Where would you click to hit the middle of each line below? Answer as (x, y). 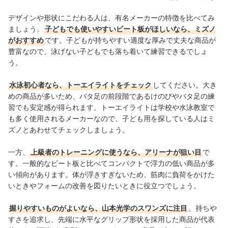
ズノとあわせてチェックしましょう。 (69, 129)
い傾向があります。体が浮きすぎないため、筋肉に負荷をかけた (111, 174)
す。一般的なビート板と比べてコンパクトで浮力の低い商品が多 (111, 163)
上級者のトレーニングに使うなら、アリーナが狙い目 (116, 152)
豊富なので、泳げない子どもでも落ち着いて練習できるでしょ (108, 51)
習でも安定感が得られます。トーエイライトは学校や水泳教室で (111, 107)
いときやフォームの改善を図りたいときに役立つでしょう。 (104, 185)
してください (174, 84)
